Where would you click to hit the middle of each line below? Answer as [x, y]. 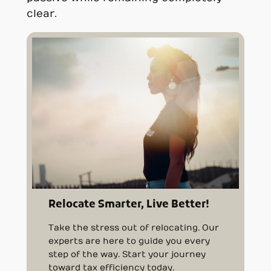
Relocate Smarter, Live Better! [129, 205]
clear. [41, 14]
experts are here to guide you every [129, 241]
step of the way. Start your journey [127, 254]
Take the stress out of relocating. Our [134, 227]
